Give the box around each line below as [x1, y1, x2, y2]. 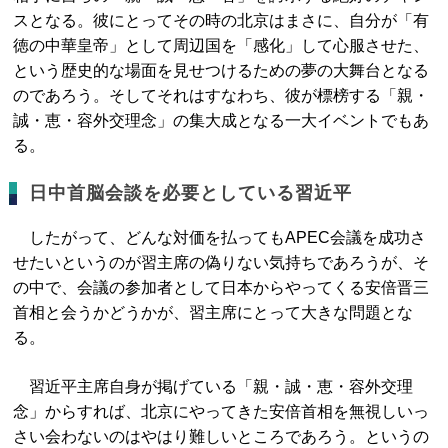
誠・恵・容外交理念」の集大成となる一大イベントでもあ [13, 112, 430, 129]
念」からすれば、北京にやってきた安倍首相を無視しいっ [13, 403, 430, 420]
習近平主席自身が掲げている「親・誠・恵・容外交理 [13, 378, 414, 395]
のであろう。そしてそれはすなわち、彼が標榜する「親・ [13, 87, 430, 104]
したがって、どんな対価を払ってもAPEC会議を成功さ [13, 229, 427, 246]
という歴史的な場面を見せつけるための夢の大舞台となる [13, 62, 430, 79]
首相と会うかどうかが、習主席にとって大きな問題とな [13, 304, 414, 321]
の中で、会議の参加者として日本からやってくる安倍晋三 [13, 279, 430, 296]
